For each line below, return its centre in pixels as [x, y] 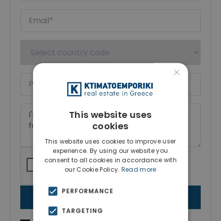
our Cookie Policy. [93, 169]
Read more [139, 169]
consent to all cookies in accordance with [110, 160]
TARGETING [83, 211]
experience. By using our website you [110, 150]
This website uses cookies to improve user [110, 141]
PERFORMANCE [88, 191]
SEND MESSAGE [110, 197]
